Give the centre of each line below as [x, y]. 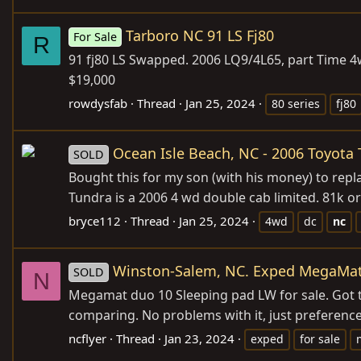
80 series [296, 104]
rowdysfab [98, 103]
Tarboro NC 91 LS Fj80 [200, 35]
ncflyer [87, 339]
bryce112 [95, 221]
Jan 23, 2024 [199, 339]
